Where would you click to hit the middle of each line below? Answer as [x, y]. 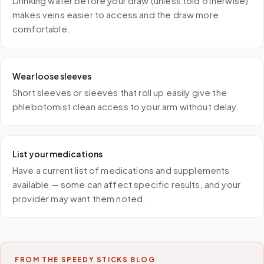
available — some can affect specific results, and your [127, 184]
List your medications [57, 154]
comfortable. [41, 29]
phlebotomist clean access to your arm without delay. [126, 106]
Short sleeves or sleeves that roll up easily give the [120, 92]
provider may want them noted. [79, 198]
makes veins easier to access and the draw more [115, 14]
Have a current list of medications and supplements [121, 170]
